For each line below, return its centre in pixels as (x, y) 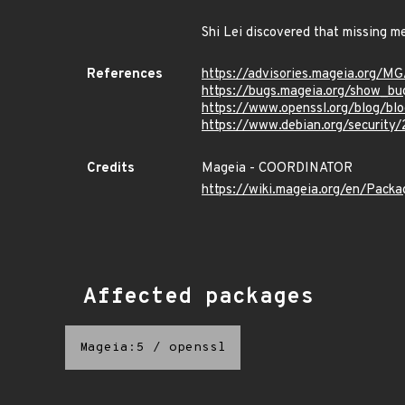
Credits (111, 169)
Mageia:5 (112, 348)
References (125, 75)
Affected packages (198, 297)
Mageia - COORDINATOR (277, 169)
